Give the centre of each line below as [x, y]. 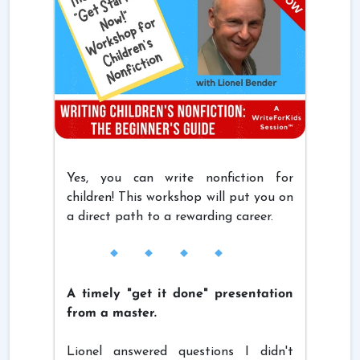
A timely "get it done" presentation [180, 294]
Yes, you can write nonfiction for [180, 178]
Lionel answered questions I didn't [180, 352]
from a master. [112, 313]
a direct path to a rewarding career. [170, 217]
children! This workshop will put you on [180, 197]
